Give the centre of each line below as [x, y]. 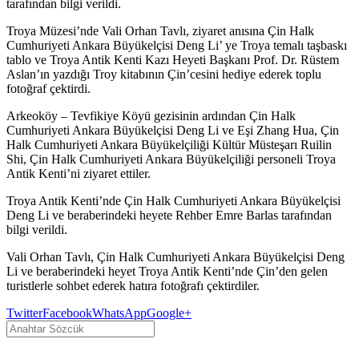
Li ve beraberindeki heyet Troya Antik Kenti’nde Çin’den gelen [167, 271]
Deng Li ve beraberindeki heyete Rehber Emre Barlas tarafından [169, 215]
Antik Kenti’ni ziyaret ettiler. [79, 173]
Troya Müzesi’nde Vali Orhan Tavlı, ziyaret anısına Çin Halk [160, 30]
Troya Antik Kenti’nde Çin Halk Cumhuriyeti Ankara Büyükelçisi [173, 200]
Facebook [67, 313]
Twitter [24, 313]
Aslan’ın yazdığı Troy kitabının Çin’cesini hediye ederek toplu [164, 74]
